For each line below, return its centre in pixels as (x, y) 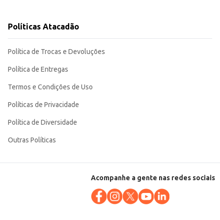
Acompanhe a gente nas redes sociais (153, 178)
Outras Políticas (32, 140)
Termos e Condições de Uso (50, 87)
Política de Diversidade (42, 123)
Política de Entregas (38, 69)
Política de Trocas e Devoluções (56, 52)
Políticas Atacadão (43, 27)
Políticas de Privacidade (43, 105)
